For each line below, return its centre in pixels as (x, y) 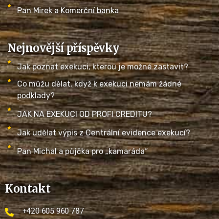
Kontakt (28, 188)
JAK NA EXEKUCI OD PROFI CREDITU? (85, 114)
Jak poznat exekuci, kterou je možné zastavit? (103, 66)
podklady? (36, 95)
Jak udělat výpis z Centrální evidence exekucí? (104, 132)
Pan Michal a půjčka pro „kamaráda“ (82, 151)
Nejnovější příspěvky (64, 48)
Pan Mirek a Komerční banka (68, 10)
